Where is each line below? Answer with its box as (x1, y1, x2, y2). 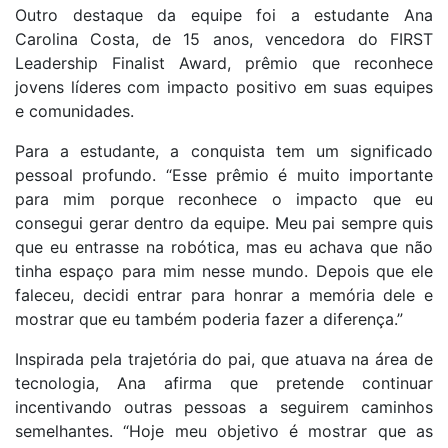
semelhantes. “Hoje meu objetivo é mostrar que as (15, 421, 433, 442)
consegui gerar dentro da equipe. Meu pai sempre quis (15, 213, 433, 234)
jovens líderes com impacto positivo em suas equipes (15, 77, 433, 98)
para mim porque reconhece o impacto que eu (15, 189, 433, 210)
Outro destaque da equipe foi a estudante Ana (15, 5, 433, 26)
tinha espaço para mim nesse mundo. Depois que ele (15, 261, 433, 282)
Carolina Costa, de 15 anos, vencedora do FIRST (15, 29, 433, 50)
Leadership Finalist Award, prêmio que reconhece (15, 53, 433, 74)
